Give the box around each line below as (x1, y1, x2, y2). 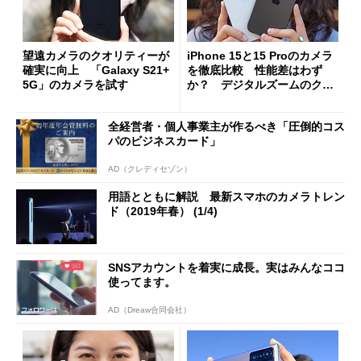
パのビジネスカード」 (108, 134, 221, 147)
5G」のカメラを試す (23, 78, 128, 91)
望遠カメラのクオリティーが (23, 49, 169, 62)
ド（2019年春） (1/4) (108, 205, 218, 218)
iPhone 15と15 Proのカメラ (187, 49, 333, 62)
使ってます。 (108, 275, 176, 288)
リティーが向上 (187, 93, 266, 106)
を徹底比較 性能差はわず (187, 64, 322, 77)
